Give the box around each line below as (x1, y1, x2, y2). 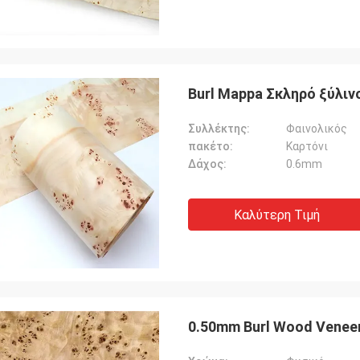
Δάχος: (188, 157, 227, 170)
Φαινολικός (286, 122, 347, 135)
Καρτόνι (286, 140, 328, 153)
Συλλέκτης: (188, 122, 250, 135)
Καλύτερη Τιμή (233, 207, 320, 223)
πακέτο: (188, 140, 233, 153)
